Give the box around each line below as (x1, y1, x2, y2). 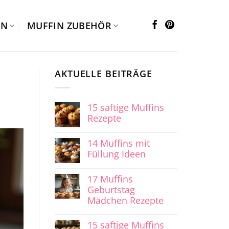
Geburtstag (87, 184, 135, 196)
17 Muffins (87, 173, 133, 186)
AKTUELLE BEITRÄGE (55, 67, 152, 80)
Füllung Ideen (87, 148, 146, 161)
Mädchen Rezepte (87, 194, 164, 207)
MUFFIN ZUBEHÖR (27, 19, 111, 32)
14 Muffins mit (87, 137, 150, 150)
